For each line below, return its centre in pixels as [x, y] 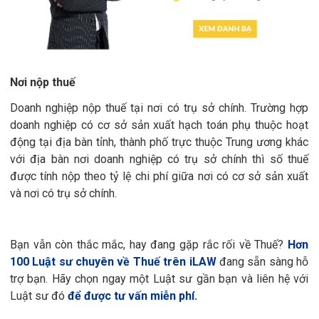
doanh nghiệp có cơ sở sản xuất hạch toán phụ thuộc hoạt [159, 125]
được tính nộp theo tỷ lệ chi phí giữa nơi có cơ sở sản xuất [159, 176]
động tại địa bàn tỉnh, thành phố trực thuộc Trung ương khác [159, 142]
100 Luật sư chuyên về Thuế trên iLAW [113, 261]
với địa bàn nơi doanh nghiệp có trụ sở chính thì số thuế [159, 159]
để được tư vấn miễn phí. [132, 296]
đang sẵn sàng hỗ [262, 261]
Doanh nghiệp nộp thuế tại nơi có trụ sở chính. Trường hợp [159, 108]
